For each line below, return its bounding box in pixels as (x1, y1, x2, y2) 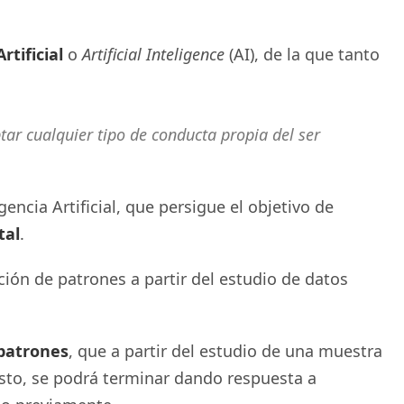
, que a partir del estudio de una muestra (69, 340, 382, 362)
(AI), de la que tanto (225, 43, 380, 65)
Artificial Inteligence (82, 43, 225, 65)
